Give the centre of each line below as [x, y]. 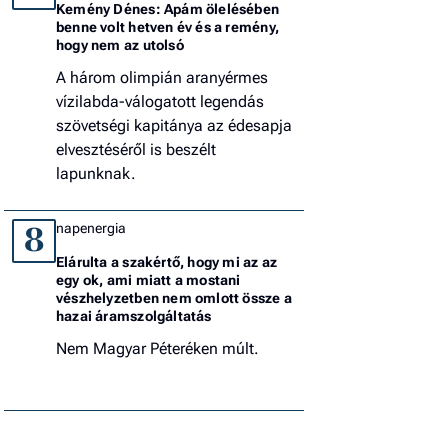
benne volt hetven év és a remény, [167, 26]
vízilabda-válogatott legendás [160, 101]
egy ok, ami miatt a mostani [148, 279]
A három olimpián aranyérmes [162, 77]
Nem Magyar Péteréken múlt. [157, 348]
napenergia [91, 227]
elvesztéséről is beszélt [136, 149]
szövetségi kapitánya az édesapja [174, 125]
